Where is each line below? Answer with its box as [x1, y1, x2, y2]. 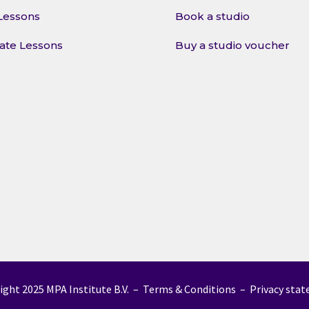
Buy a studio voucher [175, 39, 290, 52]
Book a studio [175, 10, 250, 23]
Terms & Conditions [142, 281, 236, 296]
